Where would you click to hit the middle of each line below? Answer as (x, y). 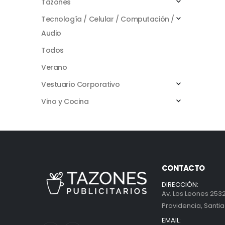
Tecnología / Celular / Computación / (108, 19)
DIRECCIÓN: (180, 184)
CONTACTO (183, 168)
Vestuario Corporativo (81, 84)
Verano (54, 67)
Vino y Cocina (65, 101)
